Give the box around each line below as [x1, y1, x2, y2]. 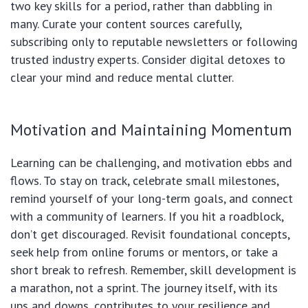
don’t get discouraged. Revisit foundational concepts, [10, 225, 289, 242]
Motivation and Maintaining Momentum [10, 118, 292, 140]
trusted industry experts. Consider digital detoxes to [10, 51, 285, 67]
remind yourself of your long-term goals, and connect [10, 190, 293, 206]
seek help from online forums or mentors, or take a [10, 243, 278, 260]
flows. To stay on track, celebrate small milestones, [10, 172, 278, 188]
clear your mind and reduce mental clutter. [10, 69, 234, 85]
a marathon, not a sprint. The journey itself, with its [10, 279, 278, 296]
